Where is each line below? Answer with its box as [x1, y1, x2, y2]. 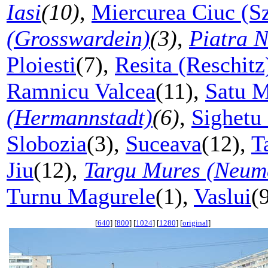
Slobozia [7, 131, 87, 156]
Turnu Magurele [7, 184, 156, 209]
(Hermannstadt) [7, 105, 153, 130]
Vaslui [194, 184, 251, 209]
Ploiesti [7, 52, 76, 77]
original [182, 218, 208, 227]
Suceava [126, 131, 202, 156]
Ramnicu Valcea [7, 78, 156, 103]
